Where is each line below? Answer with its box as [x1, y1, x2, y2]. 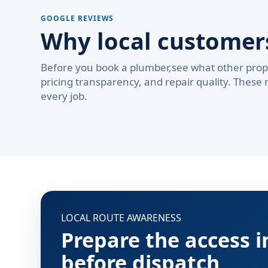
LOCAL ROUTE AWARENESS [61, 211, 181, 224]
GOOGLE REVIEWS [41, 13, 114, 23]
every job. [41, 89, 87, 103]
